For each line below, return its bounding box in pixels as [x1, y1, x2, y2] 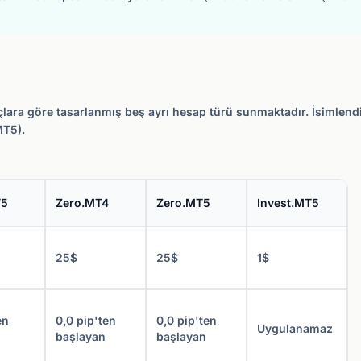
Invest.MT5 [257, 196, 319, 210]
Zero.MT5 [156, 196, 210, 210]
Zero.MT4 [56, 196, 109, 210]
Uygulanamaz [257, 322, 333, 335]
